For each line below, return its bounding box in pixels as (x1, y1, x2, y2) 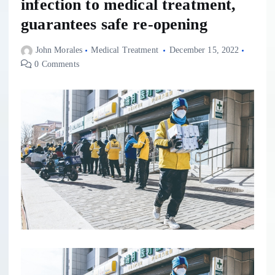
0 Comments (32, 60, 79, 69)
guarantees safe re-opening (21, 15, 207, 34)
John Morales (35, 45, 83, 55)
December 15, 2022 (169, 45, 239, 55)
